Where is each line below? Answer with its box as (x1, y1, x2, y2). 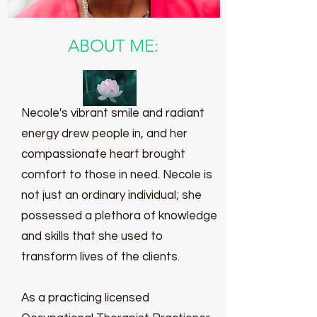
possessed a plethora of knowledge (21, 209, 217, 222)
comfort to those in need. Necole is (21, 168, 212, 181)
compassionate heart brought (21, 148, 185, 161)
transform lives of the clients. (21, 250, 180, 263)
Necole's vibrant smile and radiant (21, 107, 204, 120)
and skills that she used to (21, 230, 163, 243)
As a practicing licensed (21, 292, 149, 304)
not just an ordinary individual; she (21, 189, 202, 202)
